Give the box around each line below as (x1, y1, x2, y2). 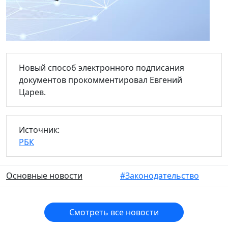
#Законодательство (120, 170, 199, 181)
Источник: (19, 124, 60, 135)
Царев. (19, 87, 46, 98)
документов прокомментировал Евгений (19, 74, 182, 85)
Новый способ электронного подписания (19, 62, 184, 73)
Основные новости (6, 170, 82, 181)
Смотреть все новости (69, 207, 159, 218)
